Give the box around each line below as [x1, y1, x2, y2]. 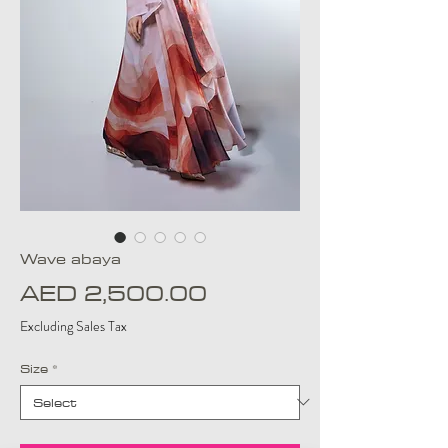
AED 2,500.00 [20, 272, 207, 312]
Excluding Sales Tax [20, 315, 127, 336]
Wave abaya [20, 245, 121, 271]
